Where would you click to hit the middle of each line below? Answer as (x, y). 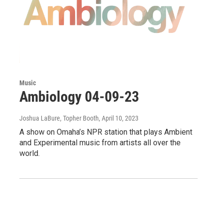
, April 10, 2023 (119, 118)
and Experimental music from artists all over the (100, 142)
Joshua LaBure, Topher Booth (59, 118)
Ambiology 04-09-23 (79, 96)
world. (30, 153)
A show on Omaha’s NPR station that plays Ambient (106, 132)
